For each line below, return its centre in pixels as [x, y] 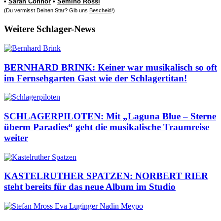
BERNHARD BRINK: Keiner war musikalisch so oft [110, 67]
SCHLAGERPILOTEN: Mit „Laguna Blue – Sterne [110, 116]
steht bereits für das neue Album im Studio [90, 187]
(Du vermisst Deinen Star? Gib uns [47, 11]
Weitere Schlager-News [50, 29]
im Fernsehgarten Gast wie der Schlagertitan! [95, 78]
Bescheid [100, 11]
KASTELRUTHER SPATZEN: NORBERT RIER [106, 176]
